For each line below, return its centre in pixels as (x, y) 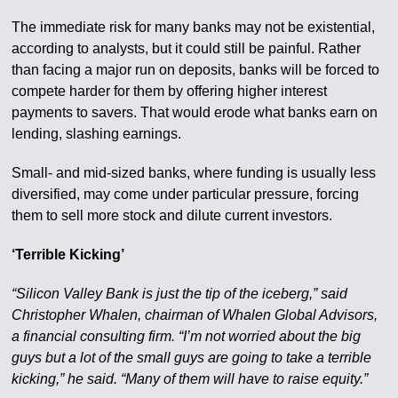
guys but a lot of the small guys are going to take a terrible (192, 358)
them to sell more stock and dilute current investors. (172, 216)
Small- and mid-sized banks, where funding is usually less (194, 173)
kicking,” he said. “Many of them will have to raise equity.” (190, 379)
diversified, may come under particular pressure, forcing (186, 195)
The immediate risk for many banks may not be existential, (194, 28)
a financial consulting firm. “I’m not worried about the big (187, 337)
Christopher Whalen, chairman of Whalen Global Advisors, (195, 315)
